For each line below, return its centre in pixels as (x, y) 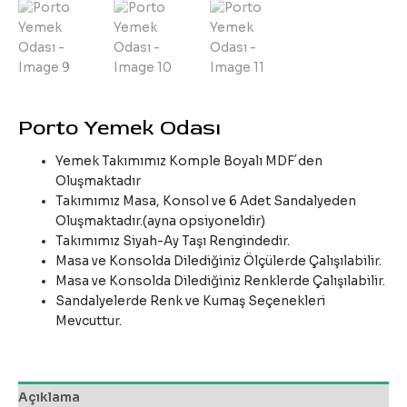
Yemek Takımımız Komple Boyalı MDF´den (189, 162)
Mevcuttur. (89, 322)
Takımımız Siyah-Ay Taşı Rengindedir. (173, 242)
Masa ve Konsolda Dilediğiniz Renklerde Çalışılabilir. (221, 282)
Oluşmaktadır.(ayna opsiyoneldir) (161, 222)
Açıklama (49, 397)
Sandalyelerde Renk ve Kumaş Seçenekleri (191, 302)
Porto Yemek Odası (119, 128)
